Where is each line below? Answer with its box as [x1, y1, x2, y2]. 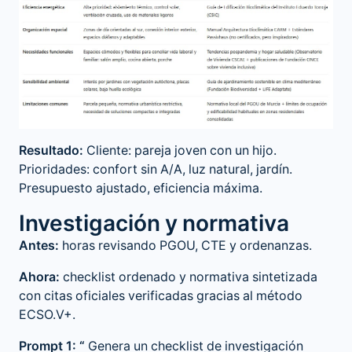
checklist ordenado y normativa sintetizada [60, 269, 317, 286]
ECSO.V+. [19, 307, 75, 324]
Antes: [19, 238, 59, 255]
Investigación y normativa [19, 210, 289, 238]
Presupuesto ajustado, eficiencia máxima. [19, 181, 262, 197]
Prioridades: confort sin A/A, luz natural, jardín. [19, 162, 292, 178]
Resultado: [19, 143, 83, 159]
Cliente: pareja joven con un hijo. [83, 143, 277, 159]
